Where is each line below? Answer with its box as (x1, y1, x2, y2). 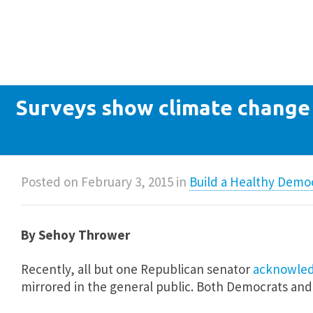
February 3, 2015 (81, 173, 173, 190)
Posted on (21, 173, 81, 190)
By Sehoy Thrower (21, 226, 130, 243)
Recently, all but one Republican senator (21, 261, 250, 277)
